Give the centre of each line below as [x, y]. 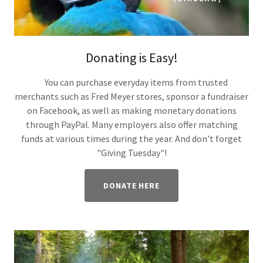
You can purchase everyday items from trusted [131, 82]
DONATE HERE [131, 186]
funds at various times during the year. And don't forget [131, 139]
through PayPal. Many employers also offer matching [131, 125]
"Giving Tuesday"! [131, 153]
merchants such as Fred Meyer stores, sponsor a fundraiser [131, 97]
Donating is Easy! [131, 58]
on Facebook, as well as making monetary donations [131, 111]
